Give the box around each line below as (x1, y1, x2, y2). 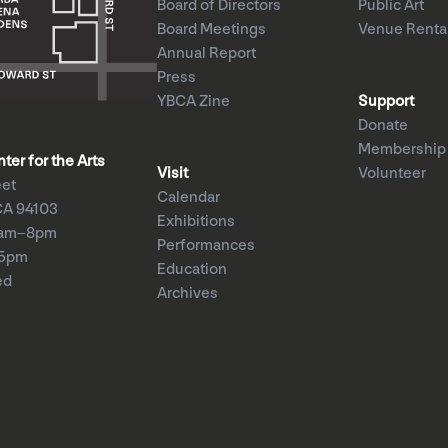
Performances (156, 236, 255, 255)
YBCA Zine (156, 92, 230, 111)
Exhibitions (156, 212, 235, 231)
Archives (156, 284, 218, 303)
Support (358, 92, 415, 111)
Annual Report (156, 44, 256, 63)
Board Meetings (156, 20, 266, 39)
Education (156, 260, 227, 279)
